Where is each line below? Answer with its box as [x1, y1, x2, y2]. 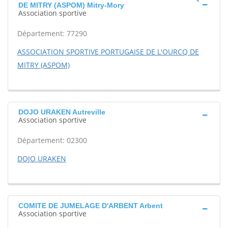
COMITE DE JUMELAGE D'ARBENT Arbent [18, 202, 163, 210]
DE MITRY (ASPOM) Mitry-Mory [18, 1, 124, 9]
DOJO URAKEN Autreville [18, 108, 105, 116]
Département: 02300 [17, 135, 87, 145]
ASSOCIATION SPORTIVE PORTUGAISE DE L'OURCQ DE [17, 47, 199, 56]
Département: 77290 [17, 28, 87, 38]
